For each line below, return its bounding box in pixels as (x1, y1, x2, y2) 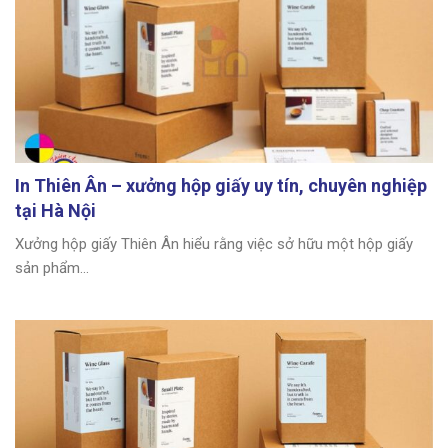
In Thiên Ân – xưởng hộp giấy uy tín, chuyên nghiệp (15, 175, 427, 197)
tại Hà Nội (15, 200, 96, 222)
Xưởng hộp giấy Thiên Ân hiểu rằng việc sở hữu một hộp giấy (15, 235, 413, 254)
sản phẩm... (15, 259, 89, 278)
